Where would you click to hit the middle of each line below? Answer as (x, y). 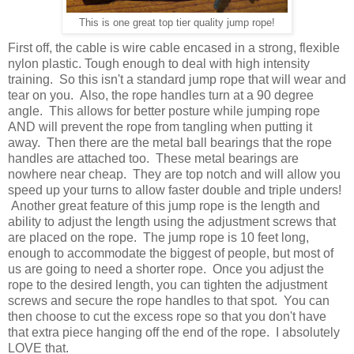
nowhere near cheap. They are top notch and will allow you (174, 175)
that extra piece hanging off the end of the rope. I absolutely (174, 333)
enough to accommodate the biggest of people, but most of (171, 254)
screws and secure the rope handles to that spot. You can (169, 301)
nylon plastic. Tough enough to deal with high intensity (159, 64)
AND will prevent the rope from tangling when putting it (160, 127)
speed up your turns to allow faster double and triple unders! (175, 190)
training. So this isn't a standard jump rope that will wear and (177, 80)
